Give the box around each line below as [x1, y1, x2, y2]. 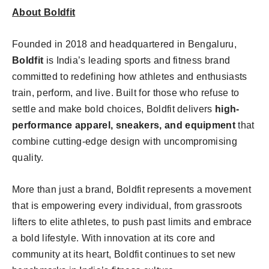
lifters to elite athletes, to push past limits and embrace [12, 217, 252, 227]
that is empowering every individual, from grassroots [12, 201, 243, 211]
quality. [12, 153, 44, 163]
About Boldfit [12, 7, 76, 17]
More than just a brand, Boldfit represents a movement [12, 184, 251, 195]
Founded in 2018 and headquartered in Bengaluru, [12, 39, 237, 49]
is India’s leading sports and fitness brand [43, 55, 231, 65]
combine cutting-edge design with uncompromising [12, 136, 238, 147]
